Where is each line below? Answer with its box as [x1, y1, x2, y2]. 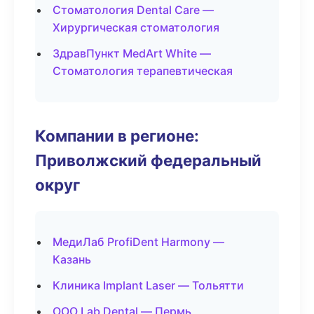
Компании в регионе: [35, 126, 199, 145]
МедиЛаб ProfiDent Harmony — [53, 235, 224, 249]
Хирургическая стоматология [53, 20, 219, 34]
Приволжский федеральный [35, 151, 261, 170]
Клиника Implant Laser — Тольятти [53, 278, 244, 292]
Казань [53, 252, 91, 266]
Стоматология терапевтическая [53, 64, 233, 78]
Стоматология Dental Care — [53, 3, 214, 17]
